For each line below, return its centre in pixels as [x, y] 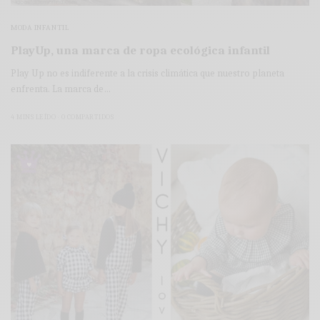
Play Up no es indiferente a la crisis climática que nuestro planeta [148, 73]
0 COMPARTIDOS [87, 117]
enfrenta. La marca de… [61, 89]
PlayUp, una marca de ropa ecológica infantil [140, 50]
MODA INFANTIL [40, 27]
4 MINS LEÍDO [33, 117]
